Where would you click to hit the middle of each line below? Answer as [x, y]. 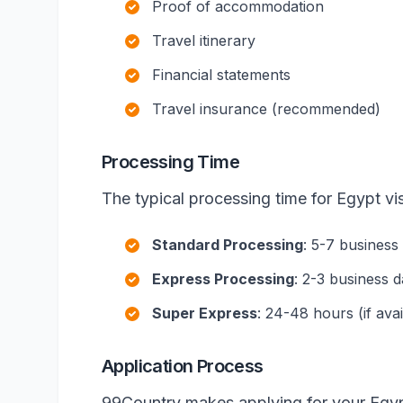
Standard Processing [228, 245]
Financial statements [221, 75]
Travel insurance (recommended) [266, 109]
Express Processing [223, 279]
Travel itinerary [204, 40]
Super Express [205, 313]
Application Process [183, 366]
